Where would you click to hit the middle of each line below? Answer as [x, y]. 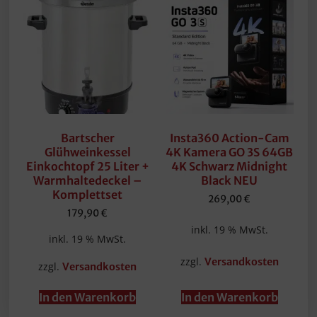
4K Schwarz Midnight [230, 167]
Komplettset [88, 195]
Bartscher [87, 138]
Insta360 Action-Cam [229, 138]
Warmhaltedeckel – [88, 181]
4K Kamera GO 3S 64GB [230, 152]
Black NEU [230, 181]
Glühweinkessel [87, 152]
